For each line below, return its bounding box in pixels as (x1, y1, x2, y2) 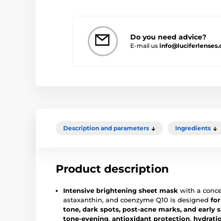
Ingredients (175, 124, 211, 132)
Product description (56, 162, 169, 176)
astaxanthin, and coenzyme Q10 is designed (63, 196, 211, 204)
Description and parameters (63, 124, 149, 132)
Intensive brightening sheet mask (63, 186, 178, 195)
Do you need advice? (130, 32, 206, 41)
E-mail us (130, 41, 159, 49)
